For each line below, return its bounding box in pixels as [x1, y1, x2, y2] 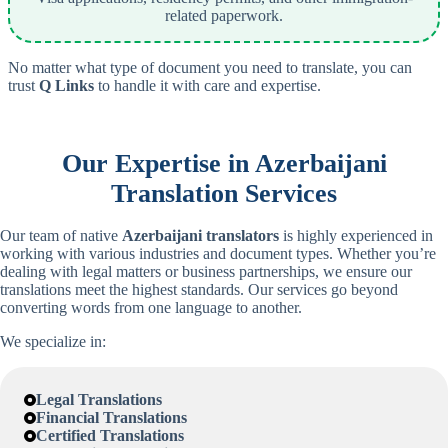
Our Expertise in [61, 149, 255, 179]
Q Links [39, 77, 94, 95]
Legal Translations [36, 390, 162, 408]
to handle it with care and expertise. [94, 77, 321, 95]
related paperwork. [165, 7, 283, 25]
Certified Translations [36, 426, 184, 444]
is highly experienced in [279, 226, 433, 244]
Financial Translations [36, 408, 187, 426]
